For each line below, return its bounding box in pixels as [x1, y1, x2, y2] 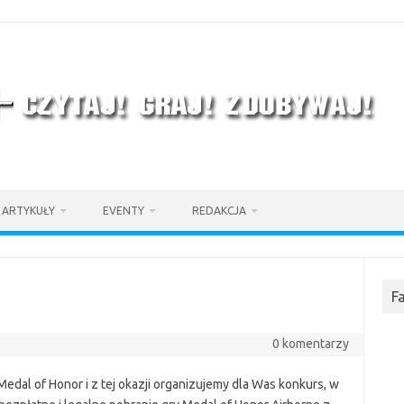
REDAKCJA [192, 205, 246, 216]
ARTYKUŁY [2, 205, 55, 216]
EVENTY [103, 205, 144, 216]
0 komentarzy [271, 336, 349, 351]
